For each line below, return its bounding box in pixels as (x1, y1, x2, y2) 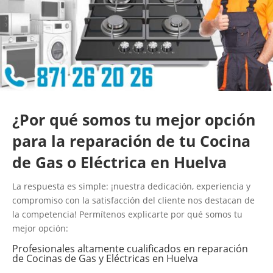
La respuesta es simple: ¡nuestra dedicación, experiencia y (12, 180, 250, 192)
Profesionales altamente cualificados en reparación (12, 241, 248, 255)
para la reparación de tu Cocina (12, 130, 250, 151)
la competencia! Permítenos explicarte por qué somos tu (12, 208, 243, 220)
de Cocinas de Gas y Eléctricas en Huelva (12, 251, 198, 265)
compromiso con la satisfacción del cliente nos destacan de (12, 194, 255, 206)
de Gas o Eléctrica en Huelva (12, 151, 227, 172)
